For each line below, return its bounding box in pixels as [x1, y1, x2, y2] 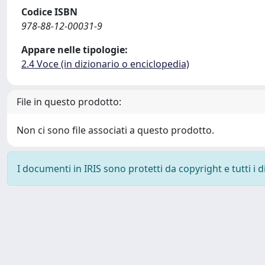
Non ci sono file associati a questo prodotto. [17, 124, 214, 137]
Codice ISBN [21, 5, 77, 18]
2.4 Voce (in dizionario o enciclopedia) [21, 57, 189, 70]
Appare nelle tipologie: [21, 43, 128, 56]
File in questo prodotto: [17, 95, 121, 108]
